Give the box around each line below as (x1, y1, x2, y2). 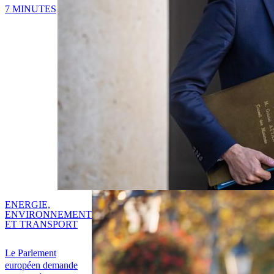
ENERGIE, (5, 199, 50, 210)
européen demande (5, 260, 78, 271)
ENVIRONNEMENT (5, 209, 92, 220)
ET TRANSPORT (5, 219, 78, 230)
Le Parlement (5, 248, 56, 259)
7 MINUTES (5, 3, 56, 14)
